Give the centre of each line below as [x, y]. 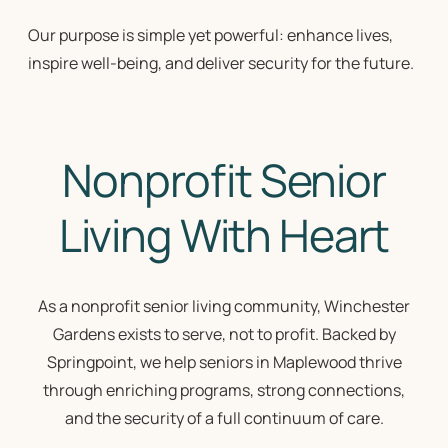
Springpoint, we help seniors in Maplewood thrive [224, 362]
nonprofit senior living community [194, 306]
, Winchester [363, 306]
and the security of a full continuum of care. [224, 418]
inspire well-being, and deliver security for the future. [222, 63]
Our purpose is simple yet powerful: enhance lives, [210, 35]
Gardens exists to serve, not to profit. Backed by [224, 334]
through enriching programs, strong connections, [224, 390]
